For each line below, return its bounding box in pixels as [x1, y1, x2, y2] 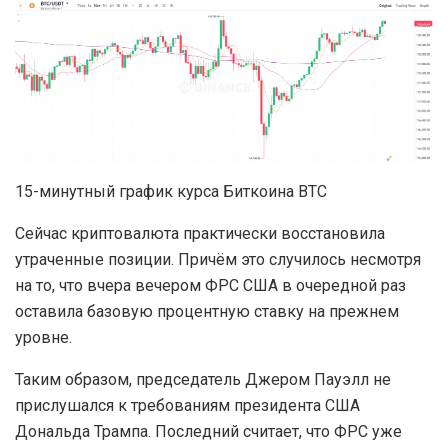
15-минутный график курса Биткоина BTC [15, 182, 327, 202]
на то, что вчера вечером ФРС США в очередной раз [15, 276, 406, 296]
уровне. [15, 328, 72, 348]
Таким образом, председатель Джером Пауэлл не [15, 370, 391, 390]
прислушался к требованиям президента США [15, 396, 360, 416]
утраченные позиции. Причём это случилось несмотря [15, 250, 421, 270]
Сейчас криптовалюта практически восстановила [15, 224, 385, 244]
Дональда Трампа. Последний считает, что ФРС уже [15, 422, 402, 442]
